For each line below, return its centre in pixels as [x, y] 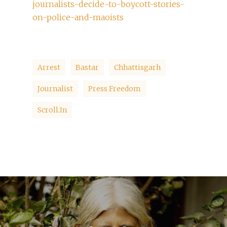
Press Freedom [115, 89]
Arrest [49, 68]
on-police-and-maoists [78, 17]
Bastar [87, 68]
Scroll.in [52, 110]
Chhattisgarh [137, 68]
